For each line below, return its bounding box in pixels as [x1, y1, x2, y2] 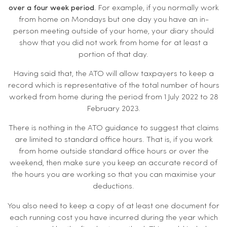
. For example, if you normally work [94, 4, 219, 12]
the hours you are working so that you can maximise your [11, 171, 216, 179]
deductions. [93, 182, 134, 191]
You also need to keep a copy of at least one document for [8, 202, 219, 210]
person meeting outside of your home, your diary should [13, 27, 214, 35]
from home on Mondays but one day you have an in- [18, 15, 209, 24]
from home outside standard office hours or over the [18, 147, 209, 156]
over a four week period [8, 4, 94, 12]
